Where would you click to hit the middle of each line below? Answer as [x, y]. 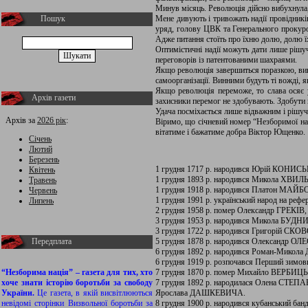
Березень [44, 159]
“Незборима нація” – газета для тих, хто [77, 272]
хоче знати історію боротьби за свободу [77, 283]
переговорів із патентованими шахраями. [226, 60]
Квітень [42, 170]
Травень [43, 180]
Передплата [52, 241]
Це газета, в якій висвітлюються [95, 293]
